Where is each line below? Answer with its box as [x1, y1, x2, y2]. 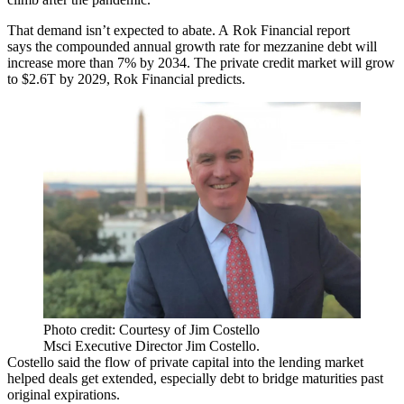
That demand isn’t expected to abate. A [7, 23, 233, 39]
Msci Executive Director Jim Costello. [43, 338, 260, 354]
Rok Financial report [233, 23, 350, 39]
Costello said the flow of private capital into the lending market [7, 354, 363, 371]
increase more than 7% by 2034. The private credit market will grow [7, 55, 395, 71]
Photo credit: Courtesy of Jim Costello [43, 322, 260, 338]
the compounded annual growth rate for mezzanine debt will [32, 39, 377, 55]
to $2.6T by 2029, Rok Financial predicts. [7, 71, 245, 87]
